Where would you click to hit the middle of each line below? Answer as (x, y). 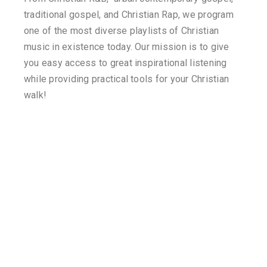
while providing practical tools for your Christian (126, 79)
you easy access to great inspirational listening (125, 63)
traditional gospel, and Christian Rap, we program (129, 14)
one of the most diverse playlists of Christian (122, 30)
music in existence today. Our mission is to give (127, 46)
